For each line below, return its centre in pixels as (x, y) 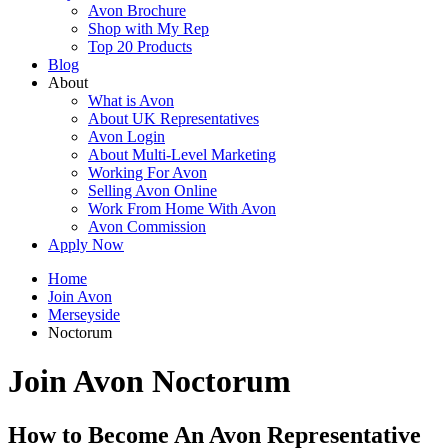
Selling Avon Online (152, 190)
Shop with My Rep (148, 28)
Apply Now (86, 244)
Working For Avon (147, 172)
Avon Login (126, 136)
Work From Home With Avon (182, 208)
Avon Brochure (137, 10)
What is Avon (131, 100)
